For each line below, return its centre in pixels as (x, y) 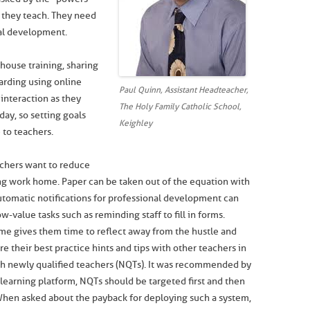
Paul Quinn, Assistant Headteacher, (183, 90)
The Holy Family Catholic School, (180, 107)
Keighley (135, 123)
